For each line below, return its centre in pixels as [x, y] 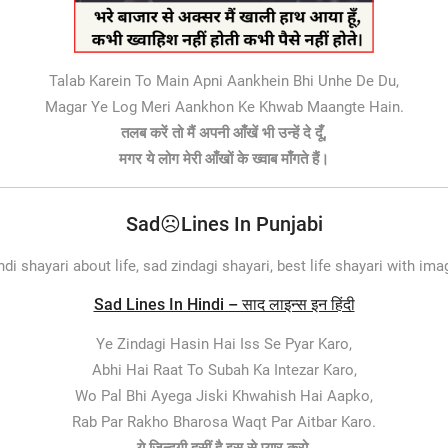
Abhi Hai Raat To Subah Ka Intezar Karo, [224, 370]
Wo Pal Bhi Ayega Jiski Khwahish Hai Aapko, [224, 396]
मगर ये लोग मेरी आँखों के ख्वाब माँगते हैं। [224, 158]
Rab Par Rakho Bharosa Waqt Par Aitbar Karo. [224, 422]
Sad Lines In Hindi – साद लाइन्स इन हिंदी [224, 304]
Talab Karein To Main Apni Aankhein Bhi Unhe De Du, [224, 80]
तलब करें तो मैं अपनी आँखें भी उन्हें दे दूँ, [224, 132]
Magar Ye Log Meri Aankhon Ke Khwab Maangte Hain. [224, 106]
